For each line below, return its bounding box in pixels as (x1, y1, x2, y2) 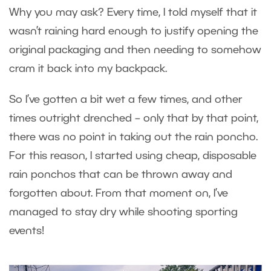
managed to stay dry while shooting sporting (9, 207, 238, 218)
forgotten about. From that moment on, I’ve (9, 189, 228, 199)
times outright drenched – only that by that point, (9, 114, 258, 124)
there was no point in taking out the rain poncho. (9, 132, 258, 143)
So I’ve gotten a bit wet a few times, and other (9, 95, 243, 105)
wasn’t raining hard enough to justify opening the (9, 27, 258, 37)
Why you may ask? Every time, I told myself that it (9, 8, 257, 18)
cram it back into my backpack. (9, 64, 170, 74)
